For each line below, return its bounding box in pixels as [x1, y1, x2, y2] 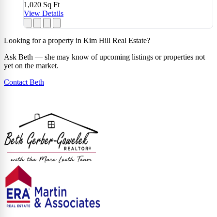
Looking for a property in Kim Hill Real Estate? [4, 36, 150, 45]
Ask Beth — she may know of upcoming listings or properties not [4, 52, 205, 61]
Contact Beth [4, 77, 44, 86]
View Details [24, 9, 63, 17]
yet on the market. [4, 61, 59, 70]
